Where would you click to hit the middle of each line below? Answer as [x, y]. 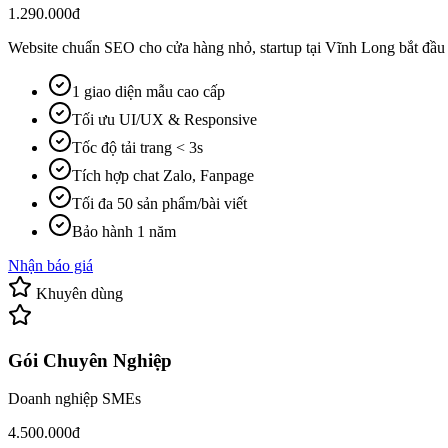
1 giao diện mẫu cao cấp [148, 91]
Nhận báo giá [50, 265]
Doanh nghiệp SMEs [74, 399]
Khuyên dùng [77, 293]
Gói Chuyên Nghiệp [90, 360]
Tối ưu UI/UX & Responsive [164, 119]
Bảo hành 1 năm [124, 231]
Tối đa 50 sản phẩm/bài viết [159, 203]
